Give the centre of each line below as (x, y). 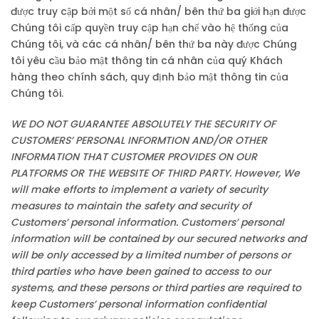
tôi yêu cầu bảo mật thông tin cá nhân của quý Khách (147, 61)
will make (37, 189)
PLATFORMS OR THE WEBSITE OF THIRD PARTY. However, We (155, 173)
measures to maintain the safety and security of (131, 206)
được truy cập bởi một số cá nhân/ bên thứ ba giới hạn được (158, 11)
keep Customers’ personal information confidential (138, 304)
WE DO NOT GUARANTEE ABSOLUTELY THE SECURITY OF (143, 124)
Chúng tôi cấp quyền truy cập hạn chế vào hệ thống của (150, 28)
